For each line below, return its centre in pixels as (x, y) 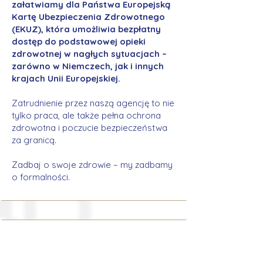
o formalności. (41, 177)
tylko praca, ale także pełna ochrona (86, 115)
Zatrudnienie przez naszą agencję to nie (93, 103)
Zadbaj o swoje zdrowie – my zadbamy (92, 165)
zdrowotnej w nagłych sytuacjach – (89, 54)
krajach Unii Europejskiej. (66, 78)
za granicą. (34, 140)
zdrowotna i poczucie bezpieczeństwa (90, 128)
